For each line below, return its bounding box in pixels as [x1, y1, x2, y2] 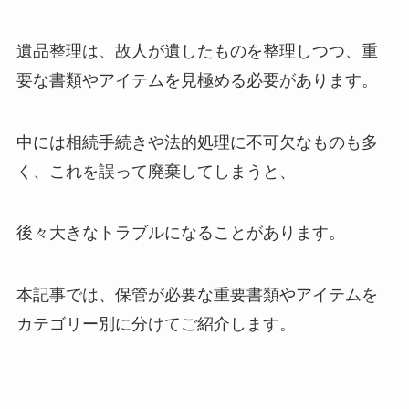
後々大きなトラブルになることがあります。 [16, 224, 345, 243]
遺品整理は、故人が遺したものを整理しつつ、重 [16, 41, 378, 60]
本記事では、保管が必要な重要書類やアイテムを [16, 286, 378, 305]
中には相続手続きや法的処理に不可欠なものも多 [16, 132, 378, 152]
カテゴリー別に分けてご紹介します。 [16, 315, 296, 334]
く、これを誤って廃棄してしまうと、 [16, 162, 296, 181]
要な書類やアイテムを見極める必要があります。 [16, 70, 378, 89]
